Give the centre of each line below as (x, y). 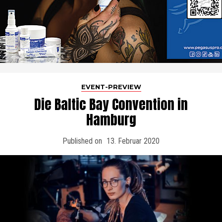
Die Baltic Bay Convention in (111, 105)
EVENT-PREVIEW (111, 87)
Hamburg (111, 120)
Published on (82, 141)
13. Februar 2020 (133, 141)
